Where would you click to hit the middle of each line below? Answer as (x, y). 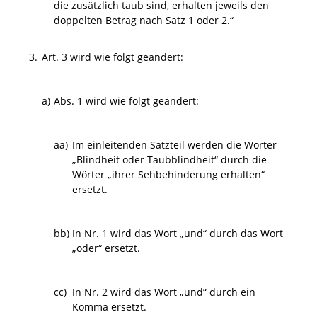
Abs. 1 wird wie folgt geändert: (127, 100)
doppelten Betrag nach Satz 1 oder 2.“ (144, 20)
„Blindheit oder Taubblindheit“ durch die (170, 159)
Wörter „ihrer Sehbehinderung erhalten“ (169, 174)
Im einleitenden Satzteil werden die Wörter (175, 144)
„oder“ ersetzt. (106, 248)
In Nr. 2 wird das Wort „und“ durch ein (164, 292)
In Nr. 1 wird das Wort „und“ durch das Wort (178, 233)
